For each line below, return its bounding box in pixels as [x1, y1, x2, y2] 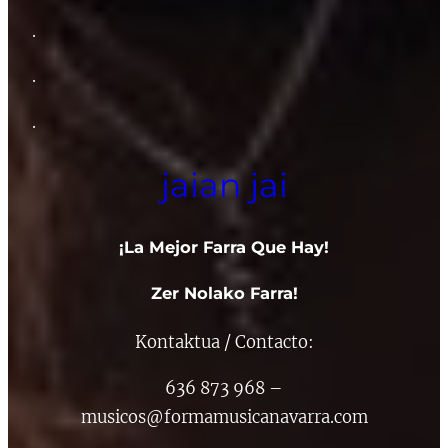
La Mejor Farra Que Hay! [124, 237, 329, 258]
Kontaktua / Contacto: [134, 332, 314, 354]
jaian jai [160, 165, 288, 206]
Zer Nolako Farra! [150, 283, 298, 304]
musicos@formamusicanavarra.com [80, 406, 368, 428]
